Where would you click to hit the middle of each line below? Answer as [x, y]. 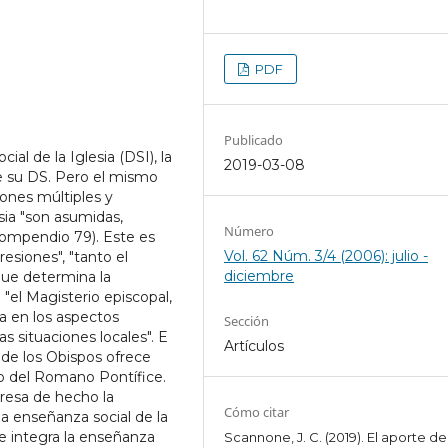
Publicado [254, 140]
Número [249, 231]
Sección [247, 321]
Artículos [254, 346]
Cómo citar [257, 412]
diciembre [259, 276]
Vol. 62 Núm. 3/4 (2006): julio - [326, 256]
